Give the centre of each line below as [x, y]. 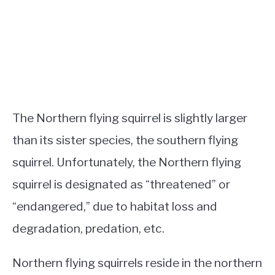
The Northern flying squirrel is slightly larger [130, 118]
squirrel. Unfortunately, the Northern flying [127, 162]
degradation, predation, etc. [88, 228]
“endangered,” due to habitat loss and [115, 206]
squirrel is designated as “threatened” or [121, 184]
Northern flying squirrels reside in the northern [137, 262]
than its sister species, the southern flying [125, 140]
